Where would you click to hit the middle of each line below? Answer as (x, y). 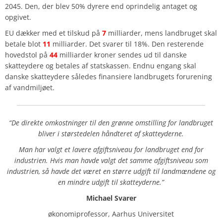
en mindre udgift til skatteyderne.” (111, 182)
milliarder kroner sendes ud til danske (122, 55)
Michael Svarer (111, 198)
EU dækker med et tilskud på (54, 33)
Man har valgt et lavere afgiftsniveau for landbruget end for (111, 150)
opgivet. (18, 17)
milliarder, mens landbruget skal (162, 33)
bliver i (50, 134)
